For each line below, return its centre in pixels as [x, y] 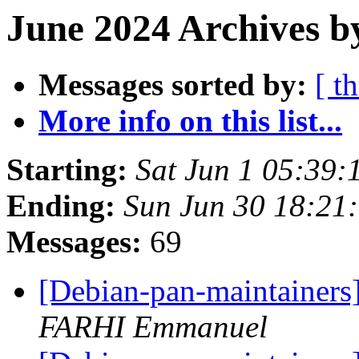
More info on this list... [190, 121]
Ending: [61, 206]
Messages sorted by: [173, 85]
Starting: [67, 170]
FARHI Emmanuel [153, 327]
